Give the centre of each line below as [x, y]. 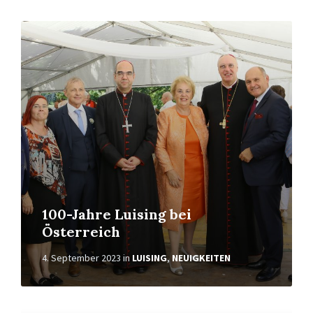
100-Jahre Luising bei [117, 214]
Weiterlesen [49, 27]
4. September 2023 [81, 258]
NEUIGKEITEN [201, 258]
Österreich [81, 232]
